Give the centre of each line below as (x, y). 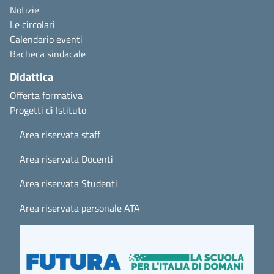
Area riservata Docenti (66, 159)
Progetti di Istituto (48, 110)
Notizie (24, 9)
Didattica (31, 76)
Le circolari (32, 24)
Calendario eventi (46, 39)
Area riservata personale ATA (80, 208)
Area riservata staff (60, 134)
